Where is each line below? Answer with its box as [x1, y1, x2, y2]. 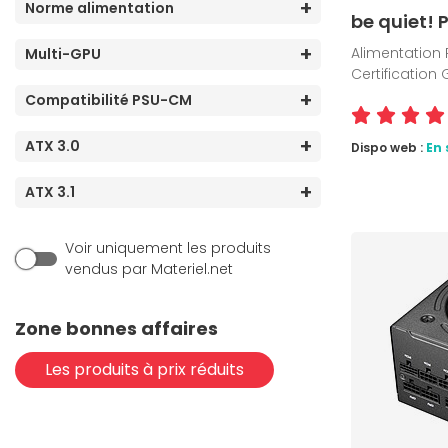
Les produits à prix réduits [45, 358, 244, 382]
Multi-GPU [25, 44, 101, 65]
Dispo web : [351, 139, 426, 157]
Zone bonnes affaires [15, 316, 218, 342]
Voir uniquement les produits [65, 238, 271, 259]
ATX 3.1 [25, 182, 75, 203]
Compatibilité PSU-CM [25, 90, 192, 111]
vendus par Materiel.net [65, 259, 233, 280]
